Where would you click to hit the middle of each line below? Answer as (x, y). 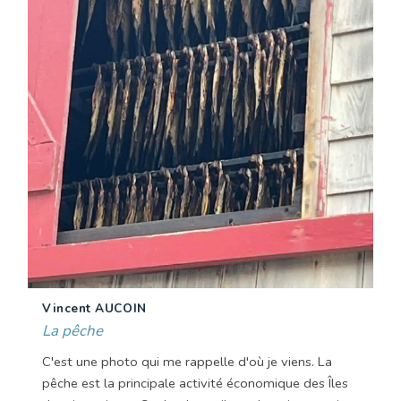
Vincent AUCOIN (94, 309)
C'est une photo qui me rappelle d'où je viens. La (187, 362)
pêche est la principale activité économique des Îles (195, 384)
